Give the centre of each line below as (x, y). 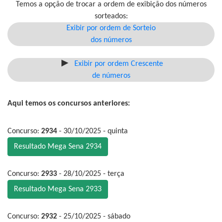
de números (111, 76)
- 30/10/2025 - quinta (92, 132)
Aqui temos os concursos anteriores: (69, 104)
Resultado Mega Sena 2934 (58, 147)
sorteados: (111, 17)
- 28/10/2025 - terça (91, 174)
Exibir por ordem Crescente (118, 64)
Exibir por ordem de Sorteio (111, 28)
